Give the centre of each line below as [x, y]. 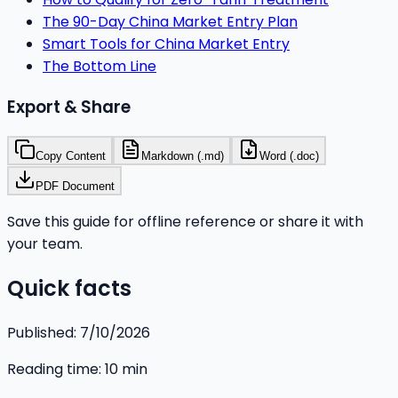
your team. [45, 244]
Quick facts [69, 289]
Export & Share [69, 107]
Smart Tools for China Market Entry [166, 44]
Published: [42, 333]
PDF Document [75, 187]
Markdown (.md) [183, 156]
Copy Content [71, 156]
